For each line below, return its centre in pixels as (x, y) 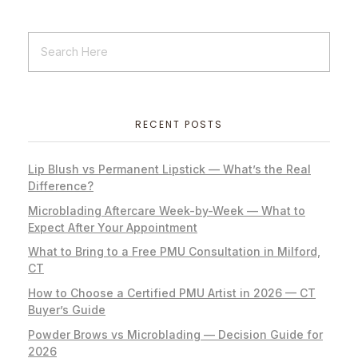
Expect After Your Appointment (113, 227)
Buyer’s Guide (67, 310)
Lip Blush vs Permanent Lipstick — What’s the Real (169, 169)
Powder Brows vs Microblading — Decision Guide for (175, 335)
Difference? (61, 185)
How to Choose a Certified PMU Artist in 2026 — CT (172, 293)
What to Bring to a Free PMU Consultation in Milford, (174, 252)
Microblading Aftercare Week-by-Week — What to (167, 210)
